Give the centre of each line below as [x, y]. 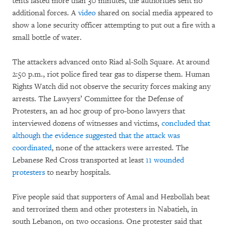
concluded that [186, 123]
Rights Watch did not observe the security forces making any [111, 86]
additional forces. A [45, 13]
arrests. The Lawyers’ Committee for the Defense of [98, 99]
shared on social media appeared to [154, 13]
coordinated [32, 148]
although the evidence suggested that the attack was [96, 135]
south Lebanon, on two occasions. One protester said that [107, 221]
